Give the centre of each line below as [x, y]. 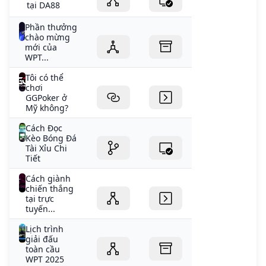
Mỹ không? [47, 108]
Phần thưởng [51, 27]
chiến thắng [49, 189]
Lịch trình [45, 229]
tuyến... [40, 209]
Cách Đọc [44, 128]
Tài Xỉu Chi [47, 148]
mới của [41, 47]
